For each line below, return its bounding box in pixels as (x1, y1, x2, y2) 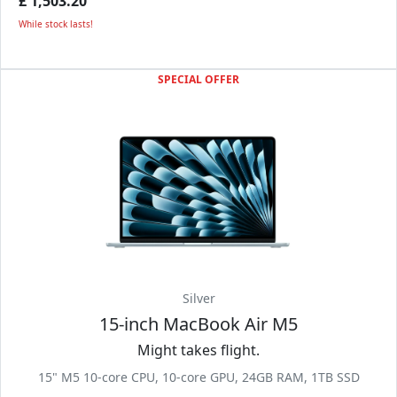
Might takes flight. (137, 340, 260, 360)
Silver (182, 290, 215, 307)
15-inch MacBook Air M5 (99, 312, 298, 336)
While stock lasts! (19, 18, 93, 30)
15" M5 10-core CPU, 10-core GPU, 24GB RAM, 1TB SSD (37, 369, 360, 385)
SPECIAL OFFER (158, 72, 239, 87)
